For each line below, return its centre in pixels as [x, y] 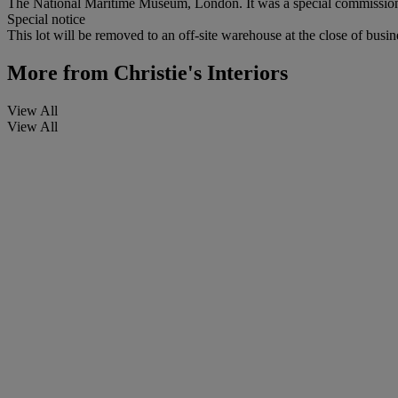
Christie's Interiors [198, 72]
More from [58, 72]
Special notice [46, 19]
